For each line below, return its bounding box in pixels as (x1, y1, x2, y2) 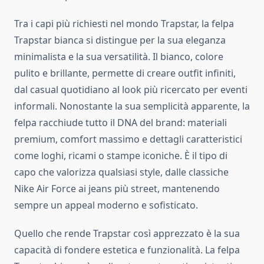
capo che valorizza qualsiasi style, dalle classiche (14, 166, 229, 179)
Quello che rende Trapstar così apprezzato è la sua (14, 227, 240, 240)
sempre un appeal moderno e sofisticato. (14, 199, 198, 212)
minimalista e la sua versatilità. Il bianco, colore (14, 50, 223, 64)
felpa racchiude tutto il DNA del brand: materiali (14, 116, 227, 130)
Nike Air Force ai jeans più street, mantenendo (14, 182, 220, 196)
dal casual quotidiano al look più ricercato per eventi (14, 83, 247, 97)
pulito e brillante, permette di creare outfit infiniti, (14, 67, 236, 80)
